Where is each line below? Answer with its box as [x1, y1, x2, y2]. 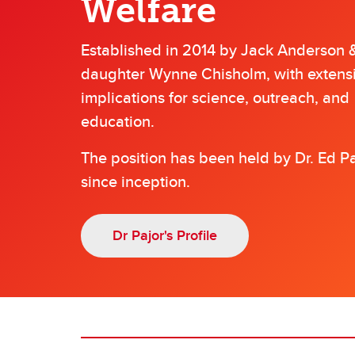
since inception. [81, 170, 190, 193]
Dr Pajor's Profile [113, 225, 217, 246]
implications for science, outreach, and [81, 86, 349, 109]
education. [81, 109, 155, 132]
